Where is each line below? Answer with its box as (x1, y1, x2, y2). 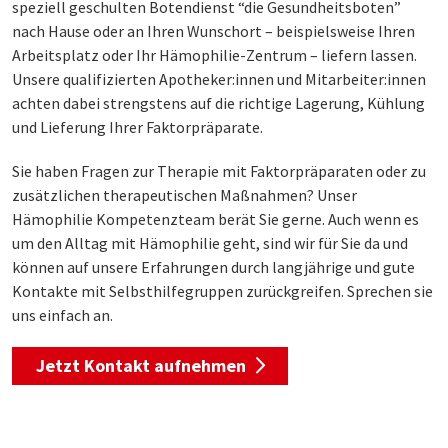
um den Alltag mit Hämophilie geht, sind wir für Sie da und (12, 233, 408, 254)
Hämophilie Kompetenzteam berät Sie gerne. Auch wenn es (12, 209, 419, 230)
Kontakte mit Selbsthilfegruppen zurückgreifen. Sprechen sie (12, 281, 433, 302)
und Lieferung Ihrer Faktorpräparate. (12, 117, 263, 138)
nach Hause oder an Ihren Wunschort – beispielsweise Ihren (12, 21, 415, 42)
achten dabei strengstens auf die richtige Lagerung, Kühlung (12, 93, 425, 114)
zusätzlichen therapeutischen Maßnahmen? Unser (12, 185, 357, 206)
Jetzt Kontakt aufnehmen (36, 354, 246, 378)
